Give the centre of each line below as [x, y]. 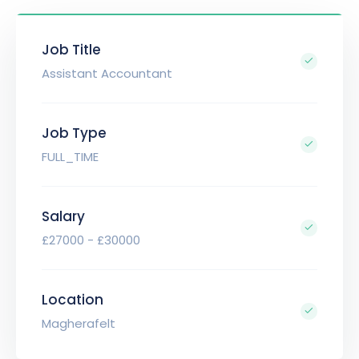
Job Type [74, 133]
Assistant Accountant [107, 74]
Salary [63, 217]
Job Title [71, 50]
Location [73, 300]
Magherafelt [79, 324]
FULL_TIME [70, 157]
